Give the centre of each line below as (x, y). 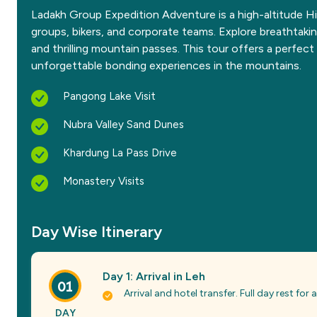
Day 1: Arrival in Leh (154, 276)
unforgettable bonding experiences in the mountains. (166, 65)
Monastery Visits (104, 181)
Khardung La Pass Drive (120, 153)
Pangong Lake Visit (109, 96)
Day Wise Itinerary (97, 232)
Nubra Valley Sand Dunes (123, 125)
